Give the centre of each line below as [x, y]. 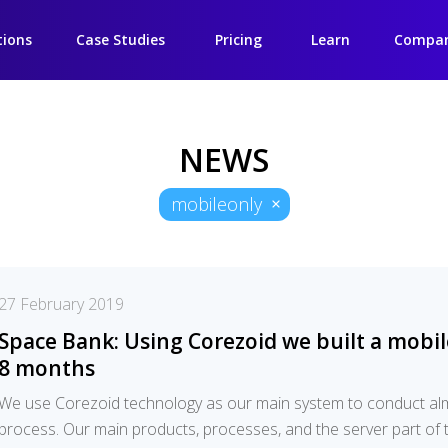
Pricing [238, 39]
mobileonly [216, 204]
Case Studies [121, 39]
